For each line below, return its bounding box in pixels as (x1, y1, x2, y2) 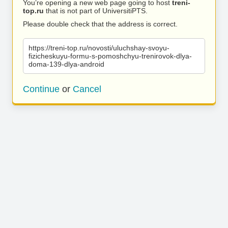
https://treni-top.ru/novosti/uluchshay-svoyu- (28, 44, 169, 52)
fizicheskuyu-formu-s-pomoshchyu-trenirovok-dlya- (28, 52, 192, 60)
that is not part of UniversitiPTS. (44, 7, 148, 15)
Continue (23, 84, 60, 94)
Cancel (73, 84, 101, 94)
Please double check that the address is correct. (23, 20, 178, 28)
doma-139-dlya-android (28, 60, 104, 68)
